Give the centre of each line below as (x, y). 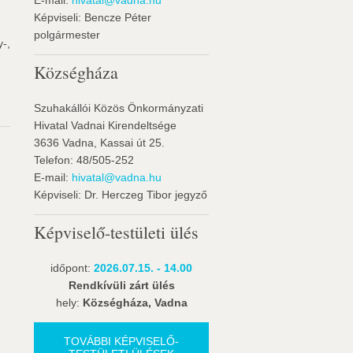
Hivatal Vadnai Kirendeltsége (105, 125)
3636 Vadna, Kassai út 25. (99, 143)
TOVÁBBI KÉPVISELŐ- (121, 341)
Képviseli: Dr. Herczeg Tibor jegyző (121, 195)
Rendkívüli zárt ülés (121, 285)
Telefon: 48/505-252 (84, 160)
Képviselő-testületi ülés (116, 232)
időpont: (72, 268)
